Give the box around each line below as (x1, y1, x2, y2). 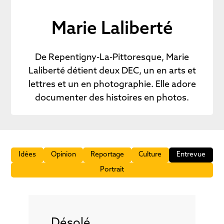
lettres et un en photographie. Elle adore (28, 80, 196, 89)
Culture (138, 151, 162, 158)
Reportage (90, 151, 124, 158)
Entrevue (176, 151, 205, 158)
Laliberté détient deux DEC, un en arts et (28, 66, 196, 76)
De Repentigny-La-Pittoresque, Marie (35, 53, 189, 62)
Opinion (50, 151, 76, 158)
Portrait (100, 166, 124, 173)
